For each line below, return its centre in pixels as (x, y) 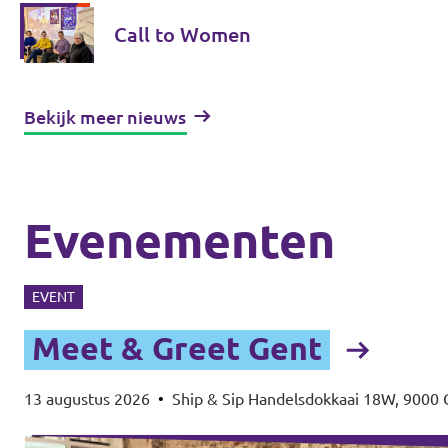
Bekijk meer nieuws (105, 116)
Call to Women (182, 34)
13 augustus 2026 (87, 398)
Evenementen (179, 239)
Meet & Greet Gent (177, 347)
